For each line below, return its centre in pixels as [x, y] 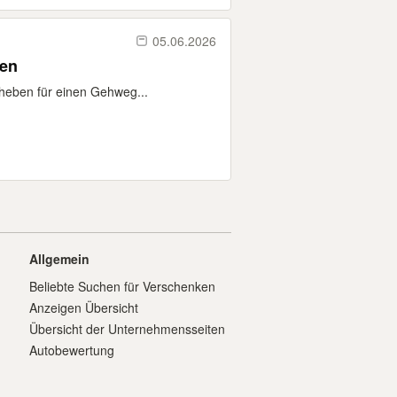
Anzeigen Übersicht [84, 307]
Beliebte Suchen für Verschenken [122, 286]
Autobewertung [72, 350]
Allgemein [59, 259]
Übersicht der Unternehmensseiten [127, 329]
